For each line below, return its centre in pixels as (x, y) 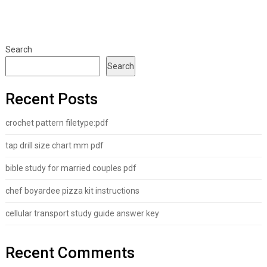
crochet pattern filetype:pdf (57, 123)
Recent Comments (70, 253)
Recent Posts (51, 99)
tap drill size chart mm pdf (54, 146)
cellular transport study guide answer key (82, 214)
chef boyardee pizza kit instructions (72, 191)
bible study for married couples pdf (71, 168)
